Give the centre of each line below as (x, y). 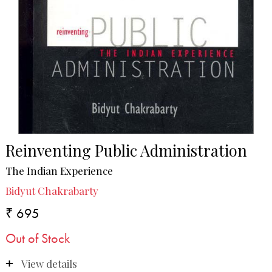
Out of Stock (37, 239)
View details (49, 264)
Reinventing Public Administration (126, 150)
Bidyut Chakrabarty (52, 191)
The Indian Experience (59, 171)
